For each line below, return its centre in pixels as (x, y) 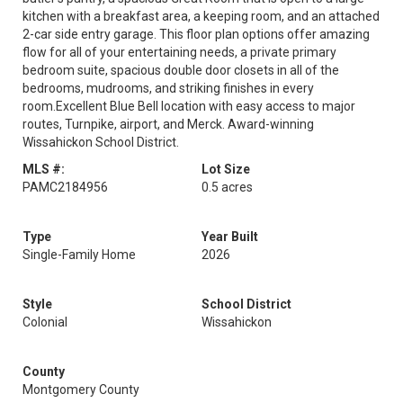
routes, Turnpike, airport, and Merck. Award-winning (168, 124)
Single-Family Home (79, 255)
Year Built (230, 237)
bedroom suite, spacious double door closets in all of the (181, 70)
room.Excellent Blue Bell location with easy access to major (189, 106)
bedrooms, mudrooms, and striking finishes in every (168, 88)
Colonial (45, 322)
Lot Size (226, 169)
